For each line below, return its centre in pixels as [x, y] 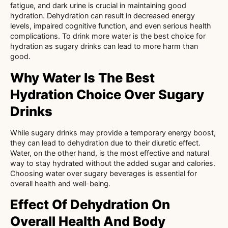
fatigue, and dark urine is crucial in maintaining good [98, 6]
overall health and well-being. [60, 183]
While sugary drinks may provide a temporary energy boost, [113, 132]
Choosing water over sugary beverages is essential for [104, 173]
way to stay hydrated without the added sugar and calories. [113, 163]
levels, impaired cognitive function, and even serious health [111, 26]
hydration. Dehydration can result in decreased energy [103, 16]
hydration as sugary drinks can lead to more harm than [104, 46]
